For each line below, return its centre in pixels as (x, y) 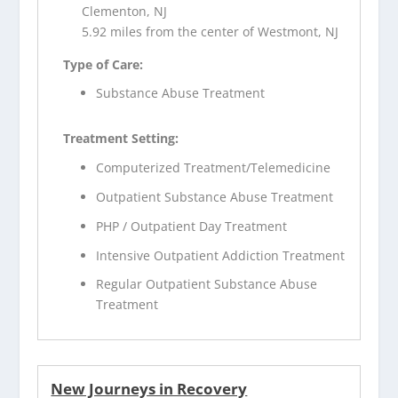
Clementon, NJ (125, 11)
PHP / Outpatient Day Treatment (192, 226)
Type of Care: (103, 64)
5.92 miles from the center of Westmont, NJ (211, 31)
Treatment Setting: (121, 139)
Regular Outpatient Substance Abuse (207, 284)
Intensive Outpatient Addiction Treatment (221, 255)
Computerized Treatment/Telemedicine (214, 168)
